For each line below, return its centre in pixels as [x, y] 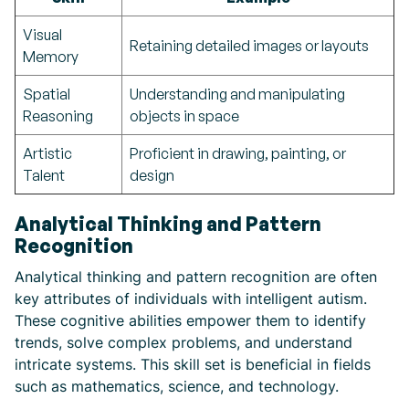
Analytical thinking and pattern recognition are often [196, 277]
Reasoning [58, 116]
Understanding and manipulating [237, 94]
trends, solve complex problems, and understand [184, 342]
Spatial [47, 94]
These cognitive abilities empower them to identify [190, 320]
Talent [44, 175]
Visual [42, 35]
